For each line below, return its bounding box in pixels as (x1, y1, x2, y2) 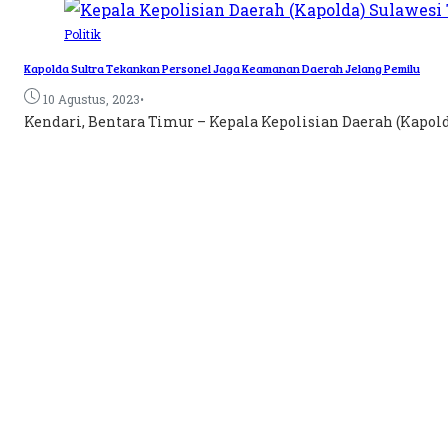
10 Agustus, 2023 (43, 91, 140, 108)
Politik (64, 26, 101, 43)
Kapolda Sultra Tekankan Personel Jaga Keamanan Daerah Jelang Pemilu (24, 60, 420, 77)
